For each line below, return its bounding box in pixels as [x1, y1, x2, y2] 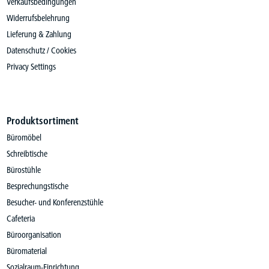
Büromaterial [6, 246, 47, 256]
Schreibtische [6, 148, 47, 159]
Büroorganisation [6, 229, 61, 240]
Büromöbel [6, 132, 41, 143]
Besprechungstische [6, 181, 68, 192]
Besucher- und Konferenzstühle [6, 197, 103, 208]
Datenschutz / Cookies [6, 45, 76, 56]
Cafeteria [6, 213, 35, 224]
